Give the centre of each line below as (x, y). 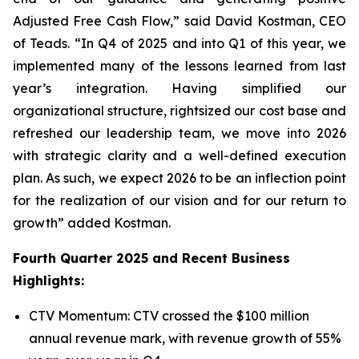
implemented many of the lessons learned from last (179, 66)
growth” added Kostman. (92, 223)
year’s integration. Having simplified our (179, 88)
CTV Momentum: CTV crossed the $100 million (169, 316)
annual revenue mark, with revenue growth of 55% (185, 338)
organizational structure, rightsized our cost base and (179, 111)
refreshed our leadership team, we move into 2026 (179, 133)
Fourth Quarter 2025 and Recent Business (151, 258)
